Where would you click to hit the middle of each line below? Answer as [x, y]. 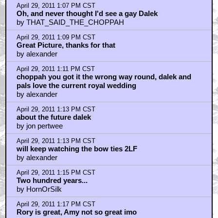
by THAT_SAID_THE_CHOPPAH [70, 22]
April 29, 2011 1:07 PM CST [56, 6]
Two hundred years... [52, 180]
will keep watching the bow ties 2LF [77, 148]
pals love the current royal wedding [76, 85]
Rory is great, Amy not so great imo [76, 212]
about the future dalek [54, 117]
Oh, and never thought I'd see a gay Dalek [87, 13]
